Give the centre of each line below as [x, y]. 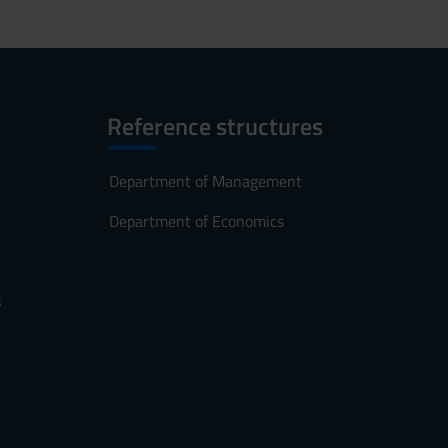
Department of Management [205, 181]
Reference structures [214, 126]
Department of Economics [196, 221]
